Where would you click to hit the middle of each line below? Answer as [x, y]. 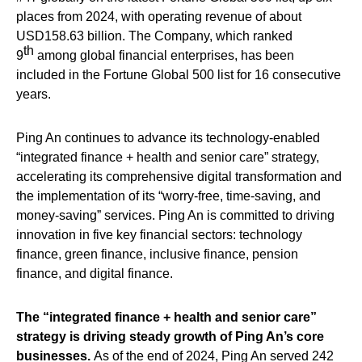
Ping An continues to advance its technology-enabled [168, 137]
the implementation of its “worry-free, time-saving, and [168, 196]
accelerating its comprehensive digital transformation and [179, 176]
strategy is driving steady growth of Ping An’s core [170, 336]
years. [34, 94]
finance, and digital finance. [95, 273]
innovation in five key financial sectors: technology [159, 234]
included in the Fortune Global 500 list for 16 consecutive [179, 74]
